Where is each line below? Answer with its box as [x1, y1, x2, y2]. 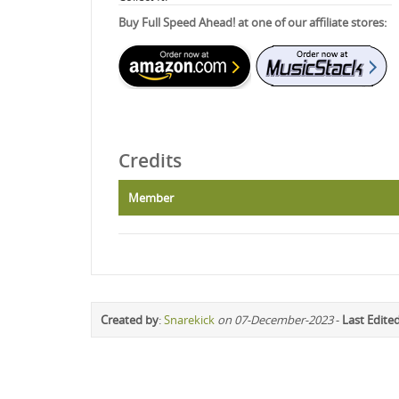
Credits [118, 147, 182, 173]
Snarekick [164, 311, 215, 328]
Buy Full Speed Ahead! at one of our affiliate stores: [118, 13, 387, 30]
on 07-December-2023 [217, 311, 333, 328]
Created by [101, 311, 159, 328]
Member [128, 189, 174, 206]
